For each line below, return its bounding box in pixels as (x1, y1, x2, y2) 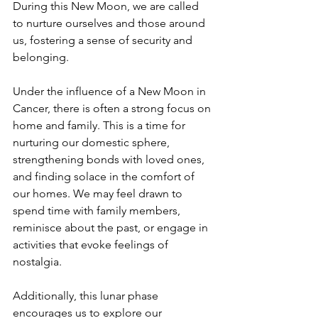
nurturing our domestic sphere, (13, 136, 172, 150)
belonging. (13, 50, 75, 65)
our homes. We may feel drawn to (13, 187, 185, 201)
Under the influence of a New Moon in (13, 84, 209, 99)
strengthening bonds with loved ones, (13, 153, 207, 167)
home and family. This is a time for (13, 119, 188, 133)
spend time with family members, (13, 204, 183, 218)
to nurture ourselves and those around (13, 16, 208, 31)
